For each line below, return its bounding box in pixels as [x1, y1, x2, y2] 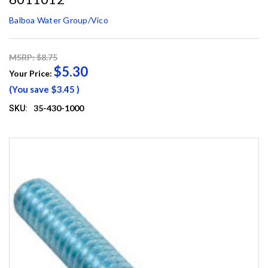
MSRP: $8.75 [9, 52, 57, 63]
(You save [9, 84, 49, 95]
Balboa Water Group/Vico [9, 15, 108, 26]
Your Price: [9, 68, 54, 79]
